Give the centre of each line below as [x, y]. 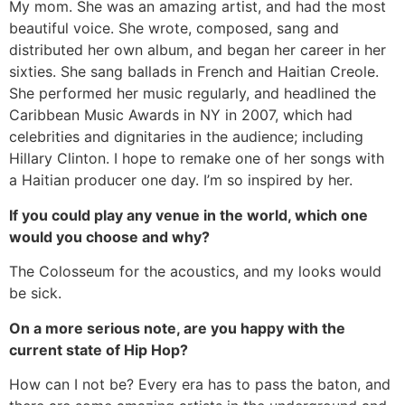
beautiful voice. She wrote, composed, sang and [174, 28]
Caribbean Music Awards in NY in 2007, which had [181, 115]
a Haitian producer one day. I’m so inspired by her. [181, 180]
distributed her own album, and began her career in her [198, 50]
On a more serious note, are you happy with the [177, 328]
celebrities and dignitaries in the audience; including [186, 137]
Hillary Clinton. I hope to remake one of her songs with [197, 159]
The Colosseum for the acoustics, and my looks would [195, 272]
